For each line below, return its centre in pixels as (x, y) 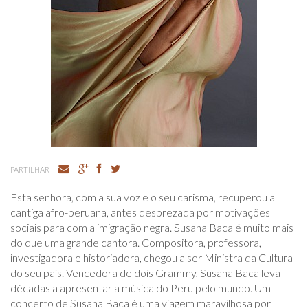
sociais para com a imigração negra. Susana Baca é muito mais (152, 227)
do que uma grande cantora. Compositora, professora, (136, 242)
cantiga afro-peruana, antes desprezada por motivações (140, 212)
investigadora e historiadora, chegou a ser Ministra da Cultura (152, 257)
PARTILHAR (30, 169)
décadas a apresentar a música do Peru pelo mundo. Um (141, 288)
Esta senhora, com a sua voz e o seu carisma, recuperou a (143, 197)
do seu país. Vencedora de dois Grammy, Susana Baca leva (145, 273)
